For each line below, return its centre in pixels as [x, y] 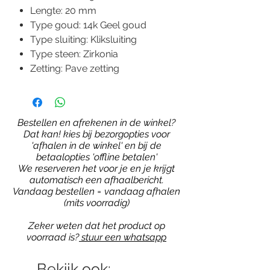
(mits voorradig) [96, 203]
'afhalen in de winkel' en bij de [96, 146]
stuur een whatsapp [123, 237]
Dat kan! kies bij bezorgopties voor [96, 134]
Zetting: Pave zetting [75, 69]
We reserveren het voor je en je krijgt [96, 169]
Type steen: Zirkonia [74, 54]
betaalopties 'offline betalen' [96, 157]
